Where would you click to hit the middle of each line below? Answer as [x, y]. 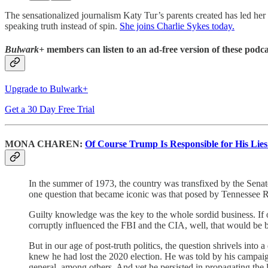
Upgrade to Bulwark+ [46, 89]
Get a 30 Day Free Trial [50, 109]
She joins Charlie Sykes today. [177, 26]
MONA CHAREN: [45, 144]
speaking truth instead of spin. [62, 26]
